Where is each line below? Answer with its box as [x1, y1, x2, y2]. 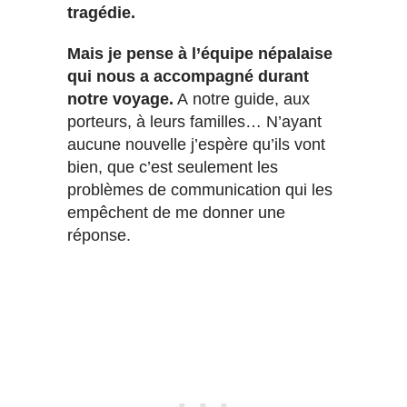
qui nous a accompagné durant [67, 66, 309, 85]
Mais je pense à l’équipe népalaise [67, 44, 333, 63]
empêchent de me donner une [67, 203, 285, 222]
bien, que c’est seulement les [67, 157, 278, 176]
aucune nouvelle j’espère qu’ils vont [67, 134, 325, 154]
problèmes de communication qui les [67, 180, 333, 199]
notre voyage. [67, 89, 174, 108]
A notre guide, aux [174, 89, 310, 108]
